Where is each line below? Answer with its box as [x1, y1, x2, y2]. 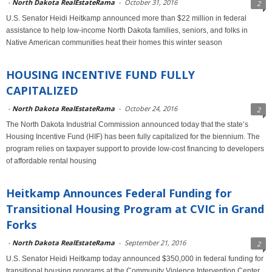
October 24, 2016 [124, 104, 177, 113]
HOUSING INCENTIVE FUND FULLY [6, 67, 195, 82]
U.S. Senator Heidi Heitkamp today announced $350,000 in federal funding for [6, 254, 263, 263]
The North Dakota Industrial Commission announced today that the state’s [6, 120, 248, 129]
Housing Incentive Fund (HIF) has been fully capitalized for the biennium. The [6, 132, 260, 141]
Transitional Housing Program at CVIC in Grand [6, 202, 264, 216]
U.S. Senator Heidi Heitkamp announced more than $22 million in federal [6, 14, 246, 22]
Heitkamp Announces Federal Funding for [6, 186, 232, 200]
